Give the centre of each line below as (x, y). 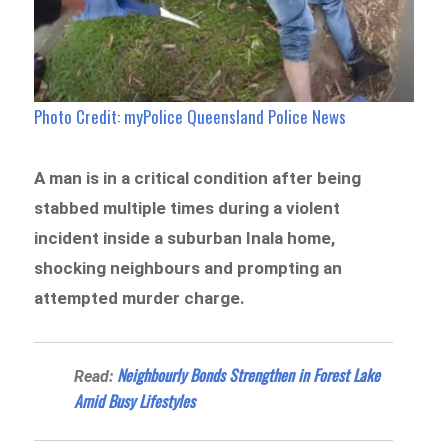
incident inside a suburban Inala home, (185, 237)
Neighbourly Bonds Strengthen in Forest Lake (249, 375)
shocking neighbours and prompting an (188, 267)
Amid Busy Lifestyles (135, 401)
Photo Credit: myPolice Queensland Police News (190, 116)
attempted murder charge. (140, 297)
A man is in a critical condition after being (198, 177)
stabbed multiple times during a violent (187, 207)
